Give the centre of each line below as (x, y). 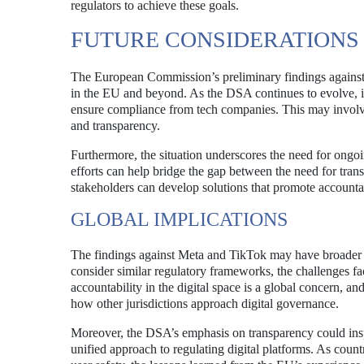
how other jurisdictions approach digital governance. (205, 303)
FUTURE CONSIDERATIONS (215, 39)
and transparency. (115, 126)
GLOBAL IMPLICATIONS (179, 219)
